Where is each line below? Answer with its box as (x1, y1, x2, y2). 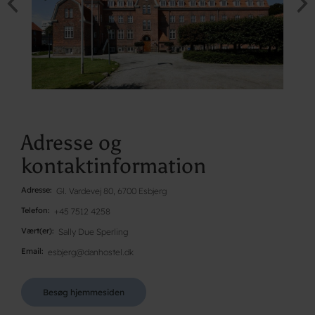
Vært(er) (21, 225, 52, 236)
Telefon (21, 205, 48, 215)
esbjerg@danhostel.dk (47, 246, 134, 257)
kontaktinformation (21, 153, 206, 179)
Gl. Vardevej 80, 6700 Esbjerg (56, 185, 167, 196)
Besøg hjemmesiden (43, 286, 124, 297)
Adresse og (21, 129, 122, 155)
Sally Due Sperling (58, 226, 128, 237)
